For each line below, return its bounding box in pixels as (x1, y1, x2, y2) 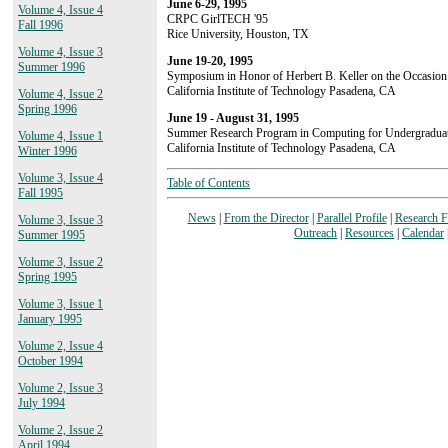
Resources (345, 225, 394, 240)
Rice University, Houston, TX (167, 26, 309, 41)
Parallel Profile (316, 210, 387, 225)
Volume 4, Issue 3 (18, 45, 103, 59)
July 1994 (18, 396, 65, 410)
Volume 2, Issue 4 (18, 339, 103, 353)
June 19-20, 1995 (167, 53, 253, 68)
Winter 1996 (18, 144, 77, 158)
